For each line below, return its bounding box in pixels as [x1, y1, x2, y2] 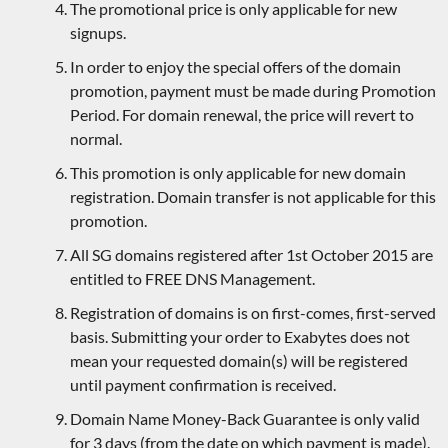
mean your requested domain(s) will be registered [70, 351, 408, 371]
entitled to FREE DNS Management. [70, 269, 315, 289]
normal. [70, 129, 122, 149]
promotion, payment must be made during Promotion [70, 81, 436, 101]
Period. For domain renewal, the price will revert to [70, 105, 414, 125]
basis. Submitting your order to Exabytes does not [70, 327, 410, 347]
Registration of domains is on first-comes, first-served [70, 303, 436, 323]
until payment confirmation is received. [70, 375, 336, 395]
